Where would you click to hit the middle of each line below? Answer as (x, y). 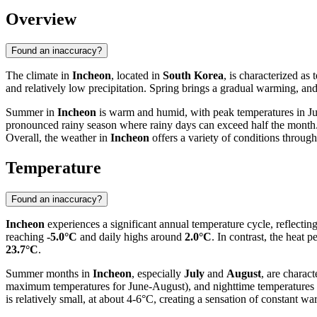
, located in (137, 75)
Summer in (31, 112)
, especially (158, 273)
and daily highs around (131, 236)
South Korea (193, 75)
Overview (41, 19)
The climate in (39, 75)
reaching (26, 236)
